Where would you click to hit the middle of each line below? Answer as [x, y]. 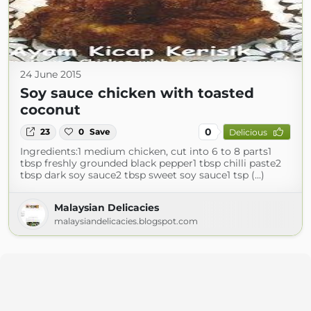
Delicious [248, 132]
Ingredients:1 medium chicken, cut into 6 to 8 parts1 [146, 152]
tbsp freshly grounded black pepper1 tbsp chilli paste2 [151, 163]
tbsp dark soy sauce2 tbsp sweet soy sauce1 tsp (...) [142, 175]
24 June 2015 [51, 75]
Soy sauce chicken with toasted [137, 93]
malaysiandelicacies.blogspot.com [126, 221]
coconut [50, 110]
